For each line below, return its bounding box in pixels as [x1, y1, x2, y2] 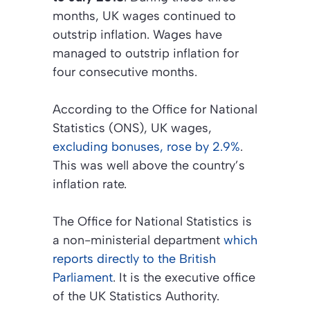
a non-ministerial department [53, 232, 224, 248]
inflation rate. [53, 176, 127, 192]
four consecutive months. [53, 64, 197, 80]
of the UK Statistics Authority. [53, 289, 219, 304]
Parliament [53, 270, 113, 286]
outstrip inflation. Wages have [53, 27, 222, 43]
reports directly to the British [53, 251, 216, 267]
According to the [53, 102, 152, 118]
